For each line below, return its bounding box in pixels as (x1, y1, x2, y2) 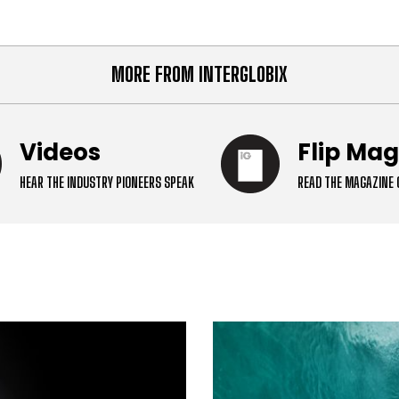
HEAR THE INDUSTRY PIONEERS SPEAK (20, 174, 194, 191)
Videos (20, 136, 101, 169)
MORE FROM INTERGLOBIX (111, 62, 288, 87)
